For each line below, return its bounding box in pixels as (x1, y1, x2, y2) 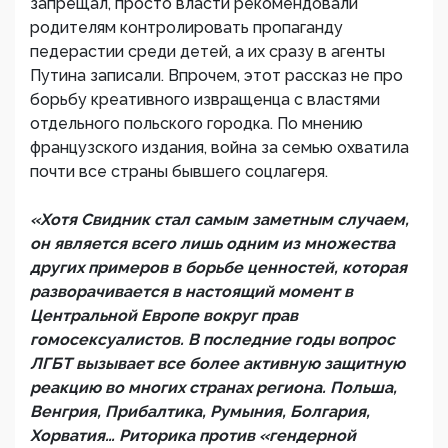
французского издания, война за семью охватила (30, 138, 409, 157)
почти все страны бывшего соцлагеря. (30, 162, 328, 181)
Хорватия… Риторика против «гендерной (30, 426, 356, 445)
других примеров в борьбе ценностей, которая (30, 258, 407, 277)
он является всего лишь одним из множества (30, 234, 395, 253)
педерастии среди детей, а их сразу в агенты (30, 42, 385, 61)
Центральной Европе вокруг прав (30, 306, 298, 325)
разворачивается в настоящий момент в (30, 282, 353, 301)
